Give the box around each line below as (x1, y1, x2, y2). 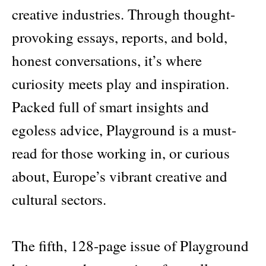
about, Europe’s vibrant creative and (12, 166, 227, 186)
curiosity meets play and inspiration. (12, 73, 229, 93)
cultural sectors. (12, 189, 106, 209)
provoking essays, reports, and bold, (12, 27, 227, 47)
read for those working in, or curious (12, 142, 230, 163)
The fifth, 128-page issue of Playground (12, 235, 249, 255)
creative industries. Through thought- (12, 4, 235, 24)
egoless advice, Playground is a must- (12, 119, 236, 140)
